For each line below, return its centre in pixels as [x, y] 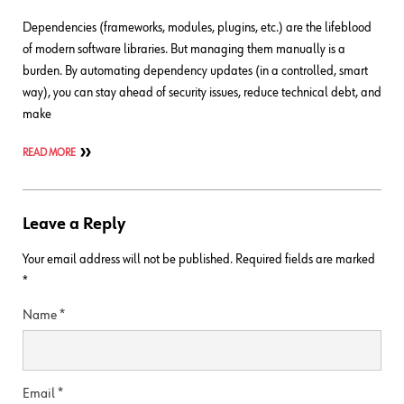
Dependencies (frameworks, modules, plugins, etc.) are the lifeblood [197, 28]
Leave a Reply [74, 225]
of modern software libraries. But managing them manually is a [184, 50]
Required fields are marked [305, 260]
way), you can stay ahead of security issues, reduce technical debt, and [202, 93]
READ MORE [49, 154]
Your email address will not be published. [128, 260]
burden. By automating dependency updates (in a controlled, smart [195, 71]
